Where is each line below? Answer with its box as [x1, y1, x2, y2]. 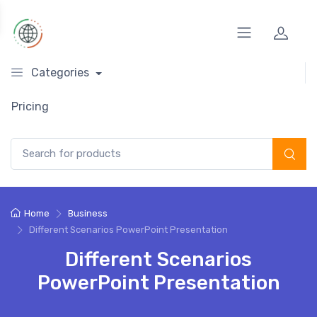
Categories [31, 66, 89, 79]
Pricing [11, 100, 49, 113]
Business [67, 207, 108, 219]
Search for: [10, 139, 61, 151]
